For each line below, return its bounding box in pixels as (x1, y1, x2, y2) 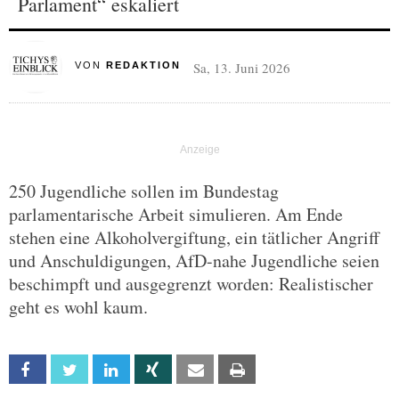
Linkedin (128, 362, 169, 378)
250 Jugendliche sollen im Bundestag (9, 179, 279, 203)
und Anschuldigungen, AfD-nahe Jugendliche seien (9, 248, 379, 273)
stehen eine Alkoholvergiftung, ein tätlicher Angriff (9, 225, 379, 249)
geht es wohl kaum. (9, 295, 148, 319)
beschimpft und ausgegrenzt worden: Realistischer (9, 272, 373, 296)
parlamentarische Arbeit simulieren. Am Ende (9, 202, 343, 226)
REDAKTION (105, 60, 181, 70)
